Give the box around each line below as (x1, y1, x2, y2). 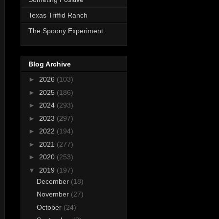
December (36, 177, 71, 185)
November (36, 190, 71, 198)
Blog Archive (28, 60, 71, 68)
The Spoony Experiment (28, 26, 103, 35)
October (36, 203, 64, 211)
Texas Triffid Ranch (28, 11, 88, 19)
